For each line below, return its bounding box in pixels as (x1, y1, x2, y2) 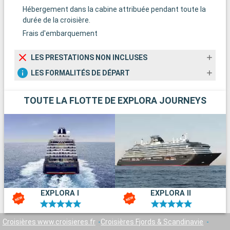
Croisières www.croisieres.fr (2, 217, 95, 226)
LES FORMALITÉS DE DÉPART (31, 68, 130, 77)
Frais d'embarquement (23, 29, 98, 38)
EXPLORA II (150, 189, 191, 198)
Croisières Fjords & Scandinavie (101, 217, 204, 226)
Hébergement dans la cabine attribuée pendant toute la (23, 5, 206, 14)
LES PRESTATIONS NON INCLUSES (31, 53, 147, 62)
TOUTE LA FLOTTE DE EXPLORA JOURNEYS (24, 95, 206, 106)
